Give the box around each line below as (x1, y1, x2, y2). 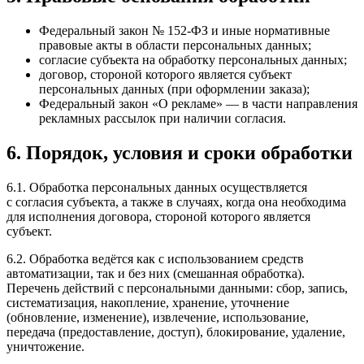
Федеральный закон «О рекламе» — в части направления (39, 96, 357, 110)
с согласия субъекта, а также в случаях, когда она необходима (6, 194, 346, 209)
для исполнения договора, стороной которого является (6, 209, 310, 223)
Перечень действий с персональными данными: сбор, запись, (6, 280, 348, 295)
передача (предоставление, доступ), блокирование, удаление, (6, 324, 345, 339)
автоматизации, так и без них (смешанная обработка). (6, 266, 305, 280)
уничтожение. (6, 339, 84, 353)
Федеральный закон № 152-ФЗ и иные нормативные (39, 23, 330, 37)
